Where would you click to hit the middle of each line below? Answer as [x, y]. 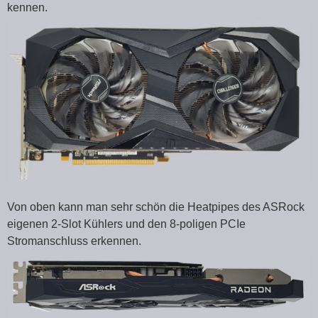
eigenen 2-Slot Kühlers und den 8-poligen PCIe [126, 224]
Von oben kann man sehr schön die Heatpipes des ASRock [156, 207]
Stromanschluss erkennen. [74, 241]
